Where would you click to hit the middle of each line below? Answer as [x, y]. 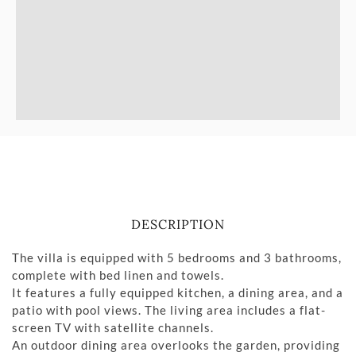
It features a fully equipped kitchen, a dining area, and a [178, 293]
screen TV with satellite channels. [113, 328]
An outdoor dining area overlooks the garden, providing [176, 345]
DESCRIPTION [178, 224]
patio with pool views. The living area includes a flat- [169, 310]
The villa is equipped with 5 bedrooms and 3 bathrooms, [177, 258]
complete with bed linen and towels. [118, 275]
